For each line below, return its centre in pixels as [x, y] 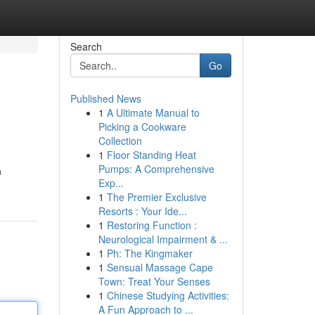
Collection [120, 141]
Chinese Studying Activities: [168, 295]
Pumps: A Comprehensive [156, 169]
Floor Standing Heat [151, 155]
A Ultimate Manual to [153, 112]
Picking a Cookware [142, 127]
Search [86, 46]
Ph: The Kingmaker [149, 253]
